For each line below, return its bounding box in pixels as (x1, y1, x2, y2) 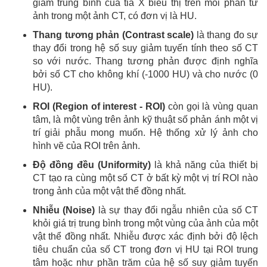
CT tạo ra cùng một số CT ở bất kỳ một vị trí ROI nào (33, 172, 258, 183)
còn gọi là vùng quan (165, 101, 258, 111)
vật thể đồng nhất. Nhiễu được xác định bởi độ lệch (33, 231, 258, 241)
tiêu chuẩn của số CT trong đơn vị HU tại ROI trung (33, 244, 258, 254)
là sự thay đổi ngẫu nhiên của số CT (95, 204, 259, 215)
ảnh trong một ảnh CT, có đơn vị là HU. (33, 10, 197, 21)
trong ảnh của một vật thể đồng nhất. (33, 185, 186, 196)
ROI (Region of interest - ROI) (33, 101, 165, 111)
